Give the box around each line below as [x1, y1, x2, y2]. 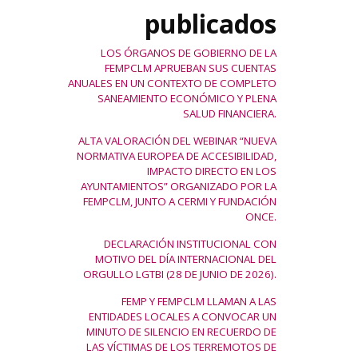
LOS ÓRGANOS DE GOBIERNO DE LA [101, 46, 276, 60]
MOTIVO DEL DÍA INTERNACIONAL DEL [95, 252, 276, 266]
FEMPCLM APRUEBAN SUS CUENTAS [105, 61, 276, 75]
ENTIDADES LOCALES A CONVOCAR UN [89, 309, 276, 324]
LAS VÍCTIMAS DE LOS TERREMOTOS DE [86, 340, 276, 354]
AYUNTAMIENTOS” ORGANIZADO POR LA [81, 179, 276, 193]
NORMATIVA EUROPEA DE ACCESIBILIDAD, [77, 149, 276, 163]
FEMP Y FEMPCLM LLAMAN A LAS [121, 294, 276, 308]
